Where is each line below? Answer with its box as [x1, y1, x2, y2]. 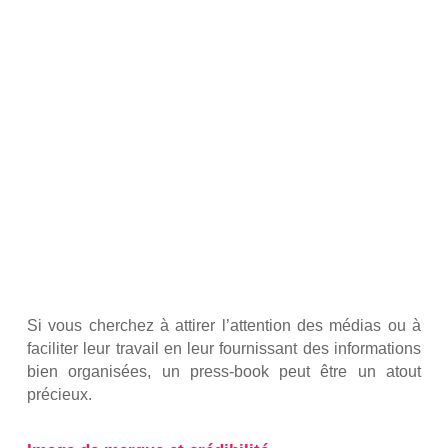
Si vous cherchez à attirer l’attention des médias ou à [26, 317, 422, 335]
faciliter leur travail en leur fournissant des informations [26, 340, 422, 358]
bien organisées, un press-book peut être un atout [26, 363, 422, 381]
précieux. [26, 386, 92, 404]
